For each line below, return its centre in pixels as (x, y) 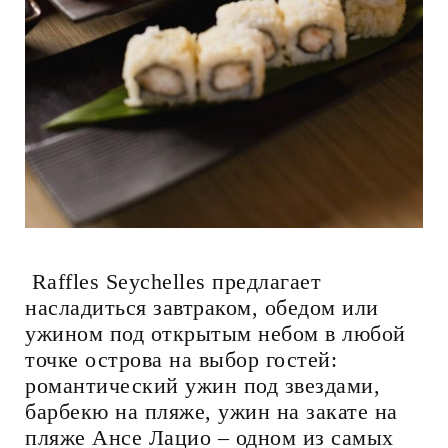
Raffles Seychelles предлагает (173, 281)
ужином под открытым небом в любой (215, 333)
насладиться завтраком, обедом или (202, 307)
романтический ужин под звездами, (202, 385)
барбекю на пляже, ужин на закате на (211, 411)
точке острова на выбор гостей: (181, 359)
